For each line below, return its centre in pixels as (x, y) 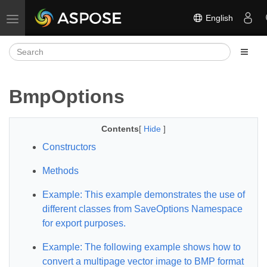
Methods (60, 171)
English (218, 18)
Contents (120, 129)
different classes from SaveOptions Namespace (142, 209)
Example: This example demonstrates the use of (144, 195)
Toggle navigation (45, 18)
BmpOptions (67, 97)
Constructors (69, 147)
